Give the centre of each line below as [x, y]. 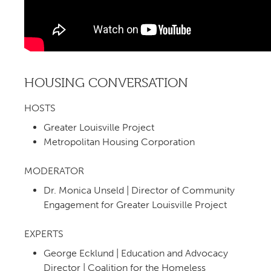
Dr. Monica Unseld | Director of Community [139, 191]
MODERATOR [54, 171]
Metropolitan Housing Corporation [119, 142]
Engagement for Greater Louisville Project [135, 205]
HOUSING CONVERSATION [106, 83]
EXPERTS [44, 234]
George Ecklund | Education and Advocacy [136, 253]
